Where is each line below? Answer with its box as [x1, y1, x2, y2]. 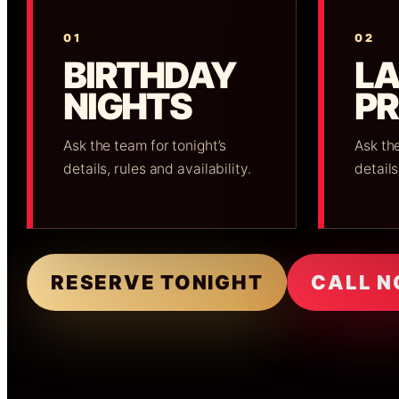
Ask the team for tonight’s [63, 136, 227, 154]
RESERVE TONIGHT [51, 270, 264, 294]
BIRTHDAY [63, 53, 237, 97]
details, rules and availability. [63, 159, 251, 177]
